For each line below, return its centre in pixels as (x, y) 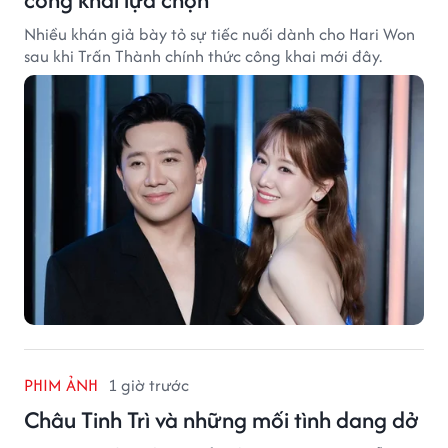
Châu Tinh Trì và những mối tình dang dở (221, 420)
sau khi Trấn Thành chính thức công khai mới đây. (203, 56)
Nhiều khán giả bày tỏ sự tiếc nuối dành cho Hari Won (219, 34)
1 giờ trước (148, 385)
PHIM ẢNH (61, 385)
